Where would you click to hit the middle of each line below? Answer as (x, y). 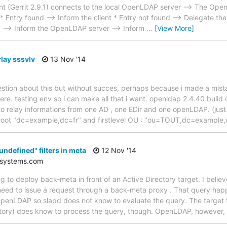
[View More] (174, 28)
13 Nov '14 (67, 59)
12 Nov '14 (118, 150)
